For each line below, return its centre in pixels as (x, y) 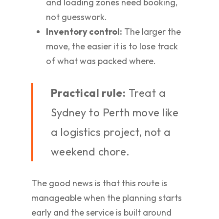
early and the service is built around (101, 212)
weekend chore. (90, 152)
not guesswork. (77, 17)
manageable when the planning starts (107, 198)
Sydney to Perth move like (115, 112)
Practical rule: (88, 93)
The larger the (152, 32)
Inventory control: (84, 32)
